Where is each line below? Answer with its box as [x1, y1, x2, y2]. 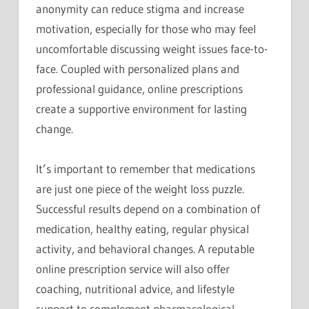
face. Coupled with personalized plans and [36, 61, 239, 77]
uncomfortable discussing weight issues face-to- [36, 41, 268, 57]
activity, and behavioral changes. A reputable [36, 241, 255, 257]
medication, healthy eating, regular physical [36, 221, 249, 237]
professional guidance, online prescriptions [36, 81, 243, 97]
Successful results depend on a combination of [36, 201, 260, 217]
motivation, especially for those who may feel [36, 21, 256, 37]
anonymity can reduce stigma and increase [36, 1, 244, 17]
